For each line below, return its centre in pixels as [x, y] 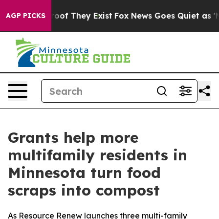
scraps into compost [84, 190]
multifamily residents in [98, 155]
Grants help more [73, 137]
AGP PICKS [26, 16]
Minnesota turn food [84, 173]
